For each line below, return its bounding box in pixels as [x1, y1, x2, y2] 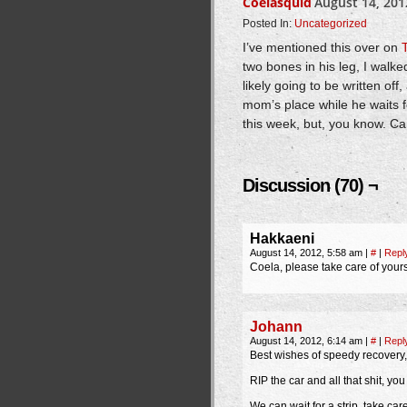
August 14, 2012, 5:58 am [250, 247, 365, 258]
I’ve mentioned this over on [243, 40, 402, 55]
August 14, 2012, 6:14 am [250, 335, 365, 346]
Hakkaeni [250, 231, 314, 246]
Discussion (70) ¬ [243, 175, 378, 195]
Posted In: [243, 17, 294, 30]
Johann [250, 319, 303, 334]
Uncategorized [294, 17, 367, 30]
